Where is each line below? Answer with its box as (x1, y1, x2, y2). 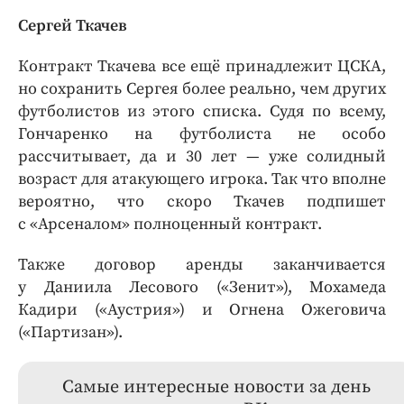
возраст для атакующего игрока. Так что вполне (18, 168, 386, 189)
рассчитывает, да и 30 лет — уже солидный (18, 145, 386, 167)
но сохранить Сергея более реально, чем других (18, 78, 386, 99)
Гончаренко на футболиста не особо (18, 123, 386, 144)
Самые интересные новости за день (62, 375, 371, 399)
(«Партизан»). (18, 321, 123, 343)
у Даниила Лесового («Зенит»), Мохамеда (18, 276, 386, 298)
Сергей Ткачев (18, 14, 127, 36)
